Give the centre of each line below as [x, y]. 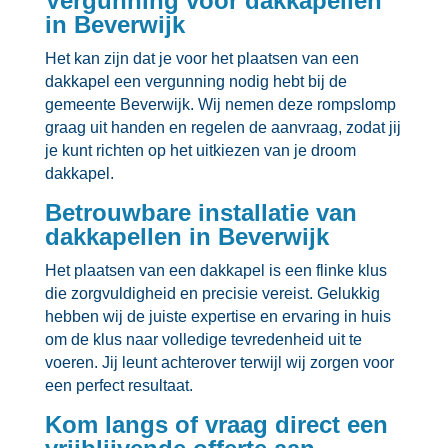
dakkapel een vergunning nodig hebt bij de [195, 81]
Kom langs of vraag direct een [216, 424]
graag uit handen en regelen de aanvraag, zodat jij [222, 127]
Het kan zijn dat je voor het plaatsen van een [201, 58]
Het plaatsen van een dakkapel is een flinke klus [215, 270]
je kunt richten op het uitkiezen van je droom [200, 150]
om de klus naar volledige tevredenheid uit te [203, 339]
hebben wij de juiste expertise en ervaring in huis [217, 316]
